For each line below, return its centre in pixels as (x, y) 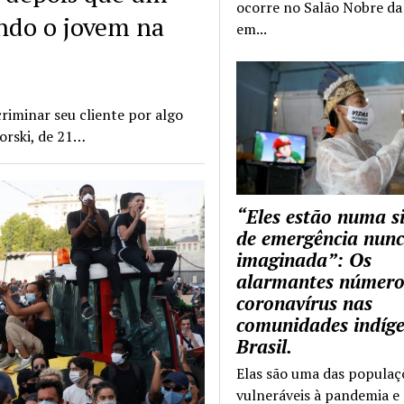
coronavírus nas (305, 303)
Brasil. (265, 347)
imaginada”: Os (304, 260)
